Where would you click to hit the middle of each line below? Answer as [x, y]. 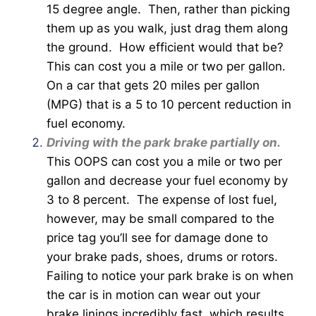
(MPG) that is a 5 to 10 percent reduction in [169, 104]
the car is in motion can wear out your [153, 294]
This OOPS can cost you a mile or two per [164, 161]
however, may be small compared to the [160, 218]
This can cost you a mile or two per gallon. [168, 66]
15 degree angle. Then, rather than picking [168, 9]
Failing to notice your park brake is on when [170, 275]
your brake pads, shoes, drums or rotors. [164, 256]
